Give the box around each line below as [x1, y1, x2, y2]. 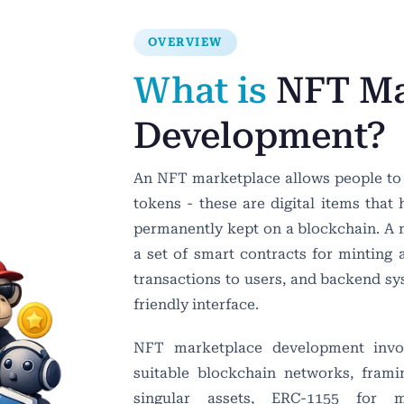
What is [133, 69, 276, 112]
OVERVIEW [148, 35, 223, 49]
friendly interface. [133, 296, 259, 313]
